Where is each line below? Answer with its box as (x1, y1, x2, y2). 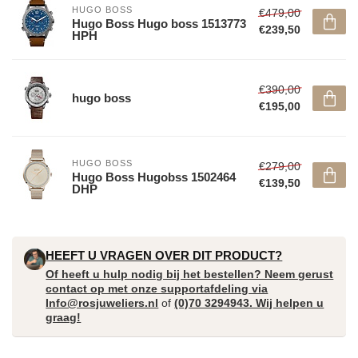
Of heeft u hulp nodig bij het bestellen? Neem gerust (46, 268, 334, 280)
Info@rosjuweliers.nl (46, 296, 159, 309)
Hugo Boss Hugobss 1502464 (72, 170, 236, 184)
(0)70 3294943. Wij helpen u (174, 296, 324, 309)
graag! (46, 311, 82, 324)
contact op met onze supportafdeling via (46, 282, 268, 295)
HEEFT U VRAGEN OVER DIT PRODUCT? (46, 249, 283, 262)
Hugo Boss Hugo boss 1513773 (72, 17, 246, 30)
